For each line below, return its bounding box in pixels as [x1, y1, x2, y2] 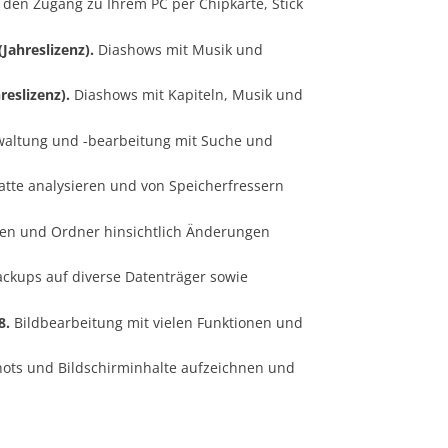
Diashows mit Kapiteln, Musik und [70, 85, 303, 105]
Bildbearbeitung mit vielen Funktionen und [10, 312, 303, 332]
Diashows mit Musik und [94, 39, 263, 59]
